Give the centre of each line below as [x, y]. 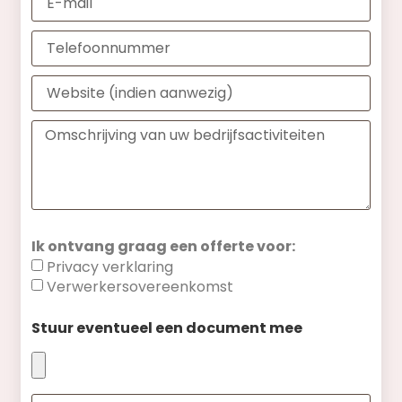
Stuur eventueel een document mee [167, 328]
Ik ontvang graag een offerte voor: [164, 247]
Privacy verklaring [110, 267]
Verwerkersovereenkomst [140, 287]
